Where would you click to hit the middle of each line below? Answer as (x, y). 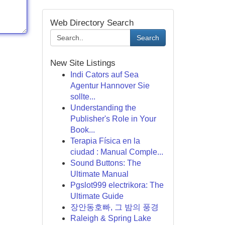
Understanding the (103, 108)
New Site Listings (83, 63)
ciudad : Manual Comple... (117, 152)
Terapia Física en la (105, 141)
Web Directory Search (92, 23)
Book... (82, 130)
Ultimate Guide (97, 196)
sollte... (83, 97)
